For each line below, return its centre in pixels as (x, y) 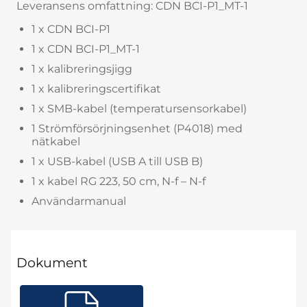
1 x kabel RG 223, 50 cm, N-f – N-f (119, 181)
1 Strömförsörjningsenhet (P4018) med (137, 128)
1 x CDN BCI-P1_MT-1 (86, 49)
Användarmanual (79, 201)
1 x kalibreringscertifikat (96, 88)
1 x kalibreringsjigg (82, 69)
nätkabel (56, 141)
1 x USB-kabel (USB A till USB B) (117, 161)
